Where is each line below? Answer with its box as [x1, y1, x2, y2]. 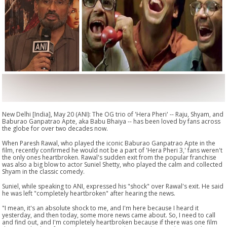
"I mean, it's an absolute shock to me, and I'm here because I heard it [2, 203, 199, 212]
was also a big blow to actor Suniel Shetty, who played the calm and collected [2, 160, 223, 169]
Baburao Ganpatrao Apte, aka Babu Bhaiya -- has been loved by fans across [2, 117, 221, 126]
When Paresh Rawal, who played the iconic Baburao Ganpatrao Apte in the [2, 138, 216, 147]
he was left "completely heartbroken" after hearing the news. [2, 188, 176, 198]
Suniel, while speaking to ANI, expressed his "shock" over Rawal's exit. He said [2, 181, 224, 191]
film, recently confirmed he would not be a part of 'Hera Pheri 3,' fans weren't [2, 145, 223, 155]
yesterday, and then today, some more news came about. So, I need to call [2, 210, 216, 219]
